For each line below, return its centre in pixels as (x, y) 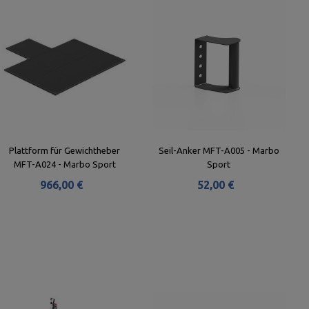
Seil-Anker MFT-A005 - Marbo (219, 150)
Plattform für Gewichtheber (65, 150)
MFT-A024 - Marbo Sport (64, 164)
